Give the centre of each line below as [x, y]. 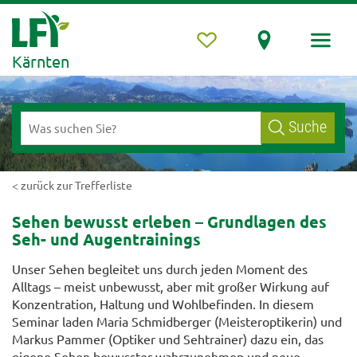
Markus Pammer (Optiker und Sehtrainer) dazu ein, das [168, 339]
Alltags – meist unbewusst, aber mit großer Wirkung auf [171, 286]
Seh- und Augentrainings [106, 239]
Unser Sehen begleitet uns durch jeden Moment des [160, 269]
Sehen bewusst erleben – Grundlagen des [169, 222]
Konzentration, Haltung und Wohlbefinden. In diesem [163, 304]
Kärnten [41, 61]
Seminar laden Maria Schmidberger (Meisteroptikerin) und [177, 322]
